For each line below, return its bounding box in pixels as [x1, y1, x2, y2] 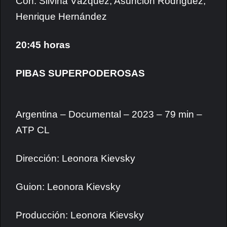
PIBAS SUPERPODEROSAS [16, 68, 145, 79]
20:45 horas [16, 40, 70, 50]
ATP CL [16, 125, 50, 135]
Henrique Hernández [16, 11, 107, 22]
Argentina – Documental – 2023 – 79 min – [16, 109, 202, 120]
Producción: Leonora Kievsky [16, 210, 144, 220]
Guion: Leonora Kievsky [16, 181, 121, 192]
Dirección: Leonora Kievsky [16, 153, 135, 164]
